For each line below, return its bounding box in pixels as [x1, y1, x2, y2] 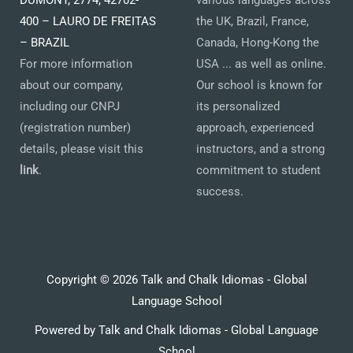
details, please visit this [20, 142, 143, 157]
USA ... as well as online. [196, 57, 326, 72]
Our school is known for [196, 78, 322, 93]
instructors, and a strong [196, 142, 325, 157]
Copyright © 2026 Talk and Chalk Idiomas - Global [46, 273, 307, 288]
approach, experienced [196, 121, 314, 136]
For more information [20, 57, 132, 72]
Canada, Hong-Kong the [196, 35, 319, 50]
